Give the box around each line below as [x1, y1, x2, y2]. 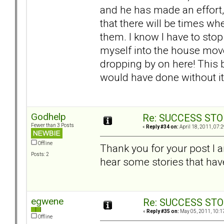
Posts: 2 [31, 151, 49, 157]
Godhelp [31, 111, 66, 123]
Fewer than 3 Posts [31, 122, 74, 128]
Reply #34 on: [146, 124, 178, 130]
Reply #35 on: [146, 208, 179, 214]
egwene [31, 195, 63, 207]
